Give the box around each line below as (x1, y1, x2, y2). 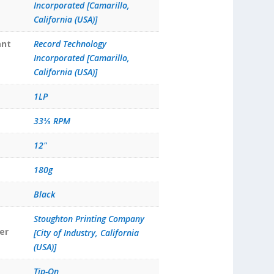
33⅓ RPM (33, 115, 70, 127)
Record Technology (33, 38, 106, 50)
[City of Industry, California (33, 227, 139, 239)
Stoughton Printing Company (33, 213, 144, 225)
